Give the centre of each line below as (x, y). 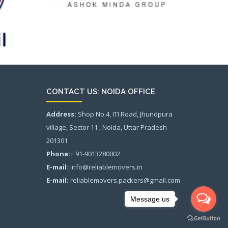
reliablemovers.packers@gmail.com (124, 180)
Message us (150, 199)
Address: (61, 114)
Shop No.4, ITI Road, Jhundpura (124, 114)
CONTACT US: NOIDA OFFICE (101, 91)
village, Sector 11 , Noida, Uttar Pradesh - (108, 127)
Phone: (58, 153)
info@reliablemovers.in (106, 167)
